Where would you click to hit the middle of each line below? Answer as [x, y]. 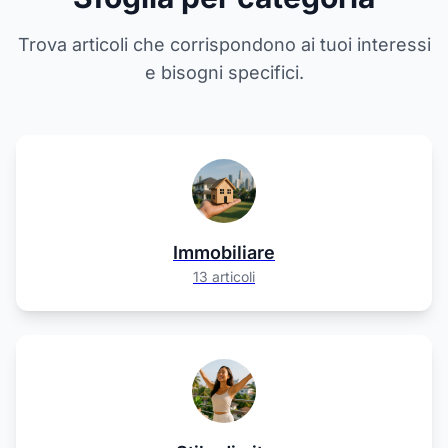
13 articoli [224, 276]
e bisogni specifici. [224, 72]
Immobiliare [224, 252]
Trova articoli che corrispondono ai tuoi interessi [224, 44]
